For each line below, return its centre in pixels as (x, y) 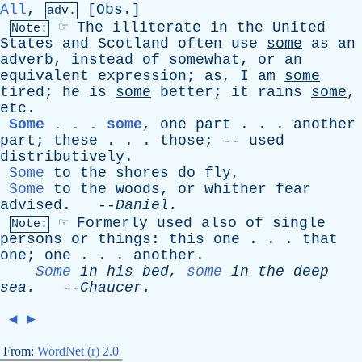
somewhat (204, 60)
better (187, 92)
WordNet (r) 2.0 (78, 351)
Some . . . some (76, 124)
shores (142, 173)
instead (102, 60)
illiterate (157, 27)
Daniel (142, 205)
